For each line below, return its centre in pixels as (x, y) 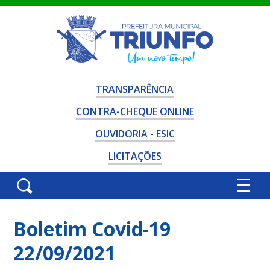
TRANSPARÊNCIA (135, 89)
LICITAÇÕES (135, 156)
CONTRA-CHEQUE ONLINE (135, 111)
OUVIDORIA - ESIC (135, 133)
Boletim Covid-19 (92, 228)
